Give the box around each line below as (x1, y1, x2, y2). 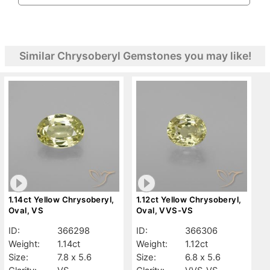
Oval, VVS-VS (136, 205, 193, 215)
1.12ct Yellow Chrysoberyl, (136, 194, 242, 204)
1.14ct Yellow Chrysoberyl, (8, 194, 115, 204)
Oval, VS (8, 205, 44, 215)
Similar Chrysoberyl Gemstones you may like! (19, 49, 251, 62)
